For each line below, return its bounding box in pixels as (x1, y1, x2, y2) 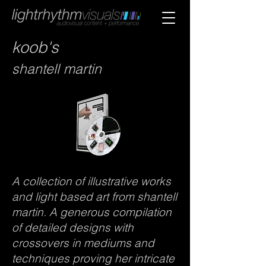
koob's (12, 37, 58, 57)
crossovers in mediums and (12, 236, 154, 250)
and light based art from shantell (12, 189, 177, 204)
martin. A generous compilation (12, 205, 172, 219)
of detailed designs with (12, 220, 134, 235)
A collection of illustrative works (12, 174, 171, 188)
